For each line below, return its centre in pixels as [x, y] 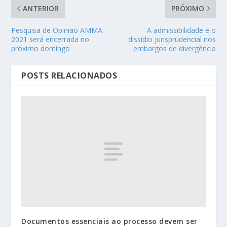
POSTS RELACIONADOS [69, 75]
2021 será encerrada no [50, 39]
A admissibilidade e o [181, 30]
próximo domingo [41, 48]
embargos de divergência [174, 48]
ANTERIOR [41, 8]
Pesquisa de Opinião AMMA [57, 30]
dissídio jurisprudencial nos [172, 39]
